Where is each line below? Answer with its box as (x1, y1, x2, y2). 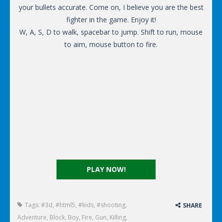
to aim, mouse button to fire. (64, 40, 158, 50)
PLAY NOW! (86, 165, 126, 174)
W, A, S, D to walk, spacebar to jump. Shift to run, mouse (19, 27, 203, 37)
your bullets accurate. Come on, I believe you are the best (18, 2, 204, 12)
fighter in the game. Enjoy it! (66, 15, 156, 25)
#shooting (97, 201, 125, 210)
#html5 (55, 201, 75, 210)
